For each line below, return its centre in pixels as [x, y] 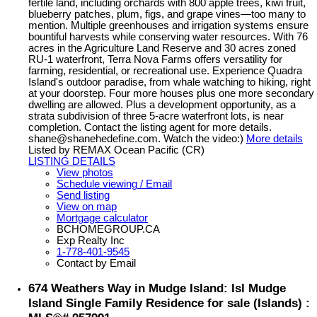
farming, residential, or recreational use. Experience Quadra [165, 70]
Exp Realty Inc [91, 240]
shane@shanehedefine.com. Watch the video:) [136, 138]
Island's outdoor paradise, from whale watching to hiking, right [169, 82]
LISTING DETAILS [72, 161]
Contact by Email [96, 263]
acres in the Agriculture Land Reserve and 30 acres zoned [162, 48]
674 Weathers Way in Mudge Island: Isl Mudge [157, 288]
